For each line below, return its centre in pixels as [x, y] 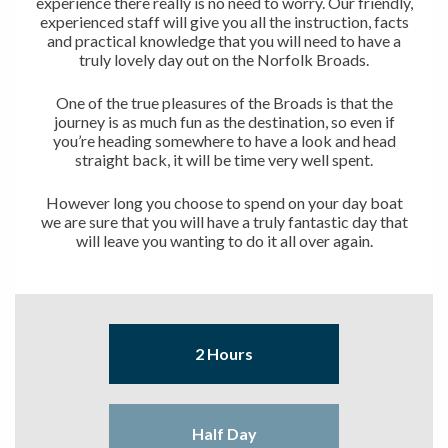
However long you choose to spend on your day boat [224, 202]
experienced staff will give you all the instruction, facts [224, 21]
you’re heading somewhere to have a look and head [224, 140]
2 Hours [224, 353]
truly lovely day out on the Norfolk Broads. [224, 59]
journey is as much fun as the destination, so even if [224, 121]
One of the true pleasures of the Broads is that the [224, 102]
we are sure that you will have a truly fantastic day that [224, 221]
